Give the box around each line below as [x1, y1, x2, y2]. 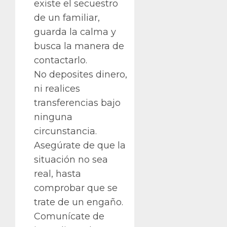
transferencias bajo [34, 97, 121, 109]
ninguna [34, 111, 72, 123]
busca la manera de [34, 41, 124, 52]
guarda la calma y [34, 26, 116, 38]
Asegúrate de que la [34, 140, 126, 152]
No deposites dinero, [34, 69, 127, 81]
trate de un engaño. [34, 197, 123, 208]
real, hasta [34, 168, 81, 180]
